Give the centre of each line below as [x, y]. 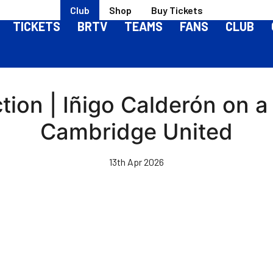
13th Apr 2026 [136, 162]
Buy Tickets [177, 10]
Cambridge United [136, 132]
